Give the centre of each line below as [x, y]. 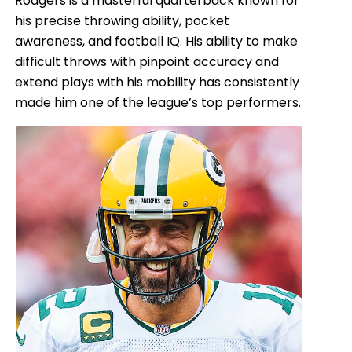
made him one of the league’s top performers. [158, 103]
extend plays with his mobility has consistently [158, 82]
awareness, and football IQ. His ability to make [157, 42]
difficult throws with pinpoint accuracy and [147, 62]
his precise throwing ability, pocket [123, 21]
